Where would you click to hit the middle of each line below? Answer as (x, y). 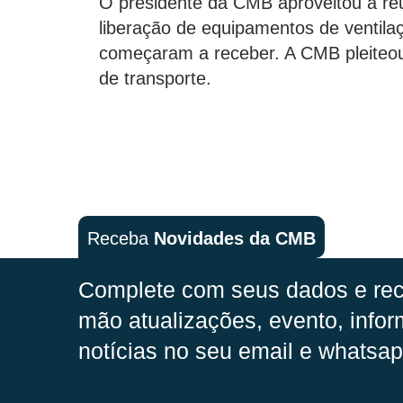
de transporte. (155, 79)
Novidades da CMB (235, 238)
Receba (121, 238)
